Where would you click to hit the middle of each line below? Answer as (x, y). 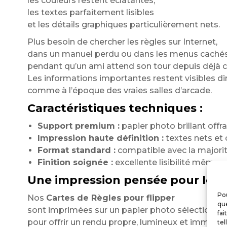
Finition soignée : (75, 162)
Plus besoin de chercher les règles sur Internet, (122, 42)
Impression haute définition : (100, 138)
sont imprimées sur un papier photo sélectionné (126, 210)
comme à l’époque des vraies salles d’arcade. (119, 90)
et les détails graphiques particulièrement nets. (123, 25)
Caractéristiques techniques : (115, 108)
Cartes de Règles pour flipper (110, 198)
